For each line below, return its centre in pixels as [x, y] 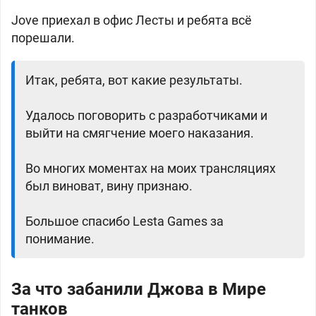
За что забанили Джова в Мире [139, 289]
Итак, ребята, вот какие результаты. [134, 80]
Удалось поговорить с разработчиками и [146, 115]
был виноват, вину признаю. [109, 186]
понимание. [60, 239]
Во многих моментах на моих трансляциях [151, 168]
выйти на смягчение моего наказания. [140, 133]
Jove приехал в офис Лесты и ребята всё [132, 20]
